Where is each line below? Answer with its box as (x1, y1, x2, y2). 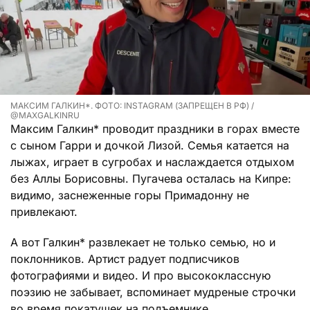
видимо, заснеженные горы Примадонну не (10, 188, 249, 202)
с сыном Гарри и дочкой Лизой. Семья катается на (10, 138, 289, 152)
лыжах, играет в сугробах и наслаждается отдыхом (10, 154, 294, 169)
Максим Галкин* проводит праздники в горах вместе (10, 121, 300, 136)
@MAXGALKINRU (10, 109, 80, 120)
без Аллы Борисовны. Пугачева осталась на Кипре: (10, 171, 291, 185)
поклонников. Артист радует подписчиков (10, 251, 239, 266)
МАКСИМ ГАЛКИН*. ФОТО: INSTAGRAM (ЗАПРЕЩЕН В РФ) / (10, 100, 254, 111)
